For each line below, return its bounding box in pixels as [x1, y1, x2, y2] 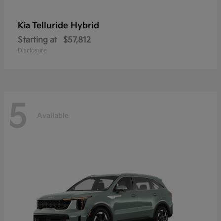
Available [37, 111, 69, 120]
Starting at [18, 36, 57, 45]
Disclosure [18, 47, 47, 55]
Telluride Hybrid [32, 21, 99, 31]
